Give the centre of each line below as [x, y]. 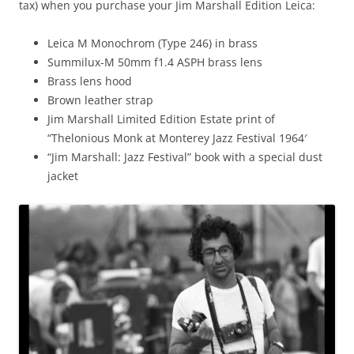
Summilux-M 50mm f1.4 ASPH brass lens [155, 62]
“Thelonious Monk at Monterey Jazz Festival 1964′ [177, 138]
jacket [63, 176]
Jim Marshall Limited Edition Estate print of [161, 119]
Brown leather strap [100, 100]
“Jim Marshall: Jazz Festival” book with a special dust [185, 157]
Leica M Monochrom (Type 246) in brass [153, 43]
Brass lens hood [90, 81]
